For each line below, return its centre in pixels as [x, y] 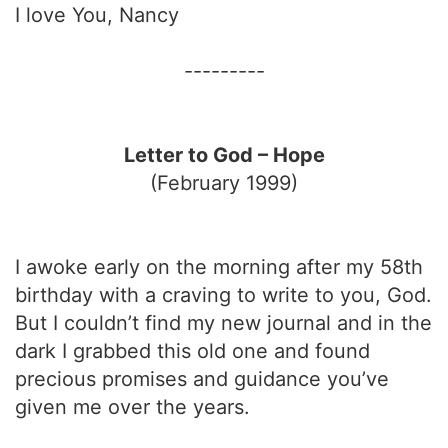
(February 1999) [224, 183]
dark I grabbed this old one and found [192, 351]
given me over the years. [132, 407]
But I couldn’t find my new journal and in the [223, 323]
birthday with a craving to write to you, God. [223, 295]
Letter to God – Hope [224, 155]
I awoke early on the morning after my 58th [219, 267]
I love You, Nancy [97, 15]
